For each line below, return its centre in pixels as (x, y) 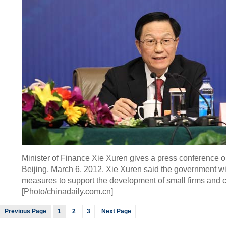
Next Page (116, 211)
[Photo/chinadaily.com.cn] (67, 191)
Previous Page (25, 211)
